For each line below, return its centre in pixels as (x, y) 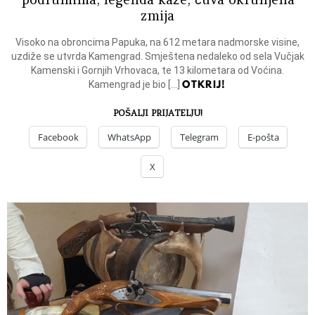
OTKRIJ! (204, 84)
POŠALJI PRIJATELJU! (157, 112)
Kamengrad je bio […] (136, 84)
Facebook (58, 137)
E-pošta (263, 137)
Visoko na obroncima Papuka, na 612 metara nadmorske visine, (157, 42)
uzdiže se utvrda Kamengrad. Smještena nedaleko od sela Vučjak (157, 56)
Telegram (199, 137)
